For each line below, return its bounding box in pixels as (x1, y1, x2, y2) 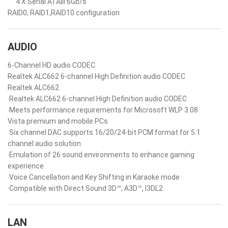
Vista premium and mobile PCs (8, 117, 108, 125)
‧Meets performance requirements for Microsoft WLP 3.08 (8, 106, 198, 114)
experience (8, 162, 44, 170)
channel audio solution (8, 139, 81, 148)
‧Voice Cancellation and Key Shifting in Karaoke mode (8, 173, 180, 181)
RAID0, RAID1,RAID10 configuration (8, 9, 120, 17)
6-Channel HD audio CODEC (8, 61, 95, 69)
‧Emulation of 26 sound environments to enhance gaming (8, 151, 194, 159)
